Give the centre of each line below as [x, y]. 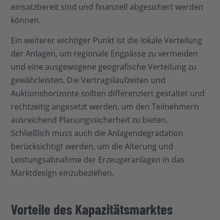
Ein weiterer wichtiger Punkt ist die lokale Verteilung [107, 41]
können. [26, 20]
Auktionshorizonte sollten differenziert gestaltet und [108, 94]
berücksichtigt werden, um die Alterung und [92, 147]
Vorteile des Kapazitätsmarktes [92, 209]
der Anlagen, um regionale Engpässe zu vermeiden [105, 54]
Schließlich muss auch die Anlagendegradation [97, 133]
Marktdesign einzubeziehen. [63, 173]
